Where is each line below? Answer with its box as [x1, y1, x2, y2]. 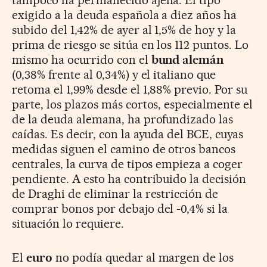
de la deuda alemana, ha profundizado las [12, 112, 234, 127]
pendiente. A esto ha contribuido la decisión [12, 172, 247, 187]
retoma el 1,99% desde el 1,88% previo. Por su [12, 82, 248, 97]
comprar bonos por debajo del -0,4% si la [12, 201, 228, 216]
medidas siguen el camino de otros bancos [12, 142, 236, 157]
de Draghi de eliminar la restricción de [12, 187, 219, 201]
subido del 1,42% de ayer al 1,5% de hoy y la [12, 23, 237, 38]
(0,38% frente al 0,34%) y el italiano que [12, 67, 216, 82]
